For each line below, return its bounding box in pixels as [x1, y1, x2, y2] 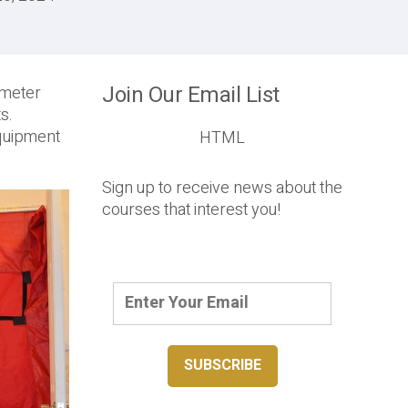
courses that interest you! [102, 197, 280, 222]
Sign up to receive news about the [102, 175, 342, 200]
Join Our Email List [102, 78, 280, 111]
